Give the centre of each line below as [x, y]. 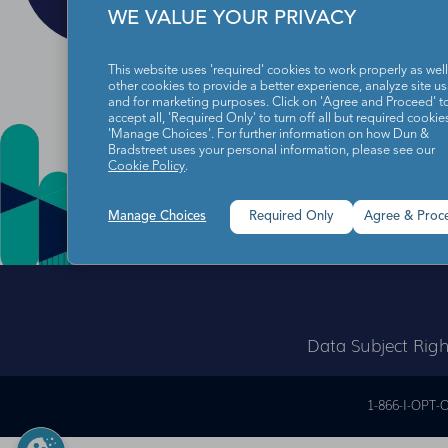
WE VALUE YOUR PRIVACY [232, 18]
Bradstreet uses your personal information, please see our [272, 150]
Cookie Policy [147, 166]
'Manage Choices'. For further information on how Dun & [269, 134]
